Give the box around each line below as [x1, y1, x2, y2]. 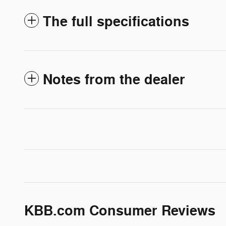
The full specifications [43, 13, 189, 31]
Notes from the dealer [43, 71, 185, 89]
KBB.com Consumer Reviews [24, 202, 215, 220]
